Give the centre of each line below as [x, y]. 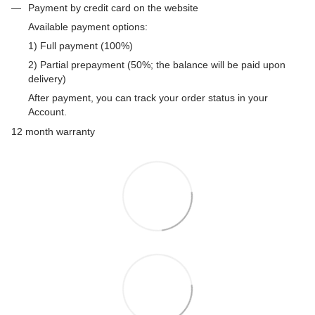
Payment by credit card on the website [113, 7]
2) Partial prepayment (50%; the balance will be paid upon [157, 64]
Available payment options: [88, 26]
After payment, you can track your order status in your [148, 97]
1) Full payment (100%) [81, 45]
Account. [47, 111]
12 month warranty [53, 132]
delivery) [47, 78]
